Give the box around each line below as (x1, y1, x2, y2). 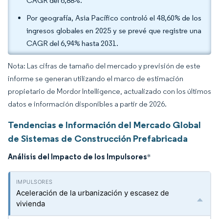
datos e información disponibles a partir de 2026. (8, 99, 167, 109)
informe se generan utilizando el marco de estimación (8, 74, 183, 83)
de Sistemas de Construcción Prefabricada (8, 132, 188, 144)
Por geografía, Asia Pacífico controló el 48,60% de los (26, 13, 201, 22)
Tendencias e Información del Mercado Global (8, 119, 201, 131)
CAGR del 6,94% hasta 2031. (26, 39, 118, 48)
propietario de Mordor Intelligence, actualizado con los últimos (8, 87, 211, 96)
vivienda (16, 199, 45, 208)
